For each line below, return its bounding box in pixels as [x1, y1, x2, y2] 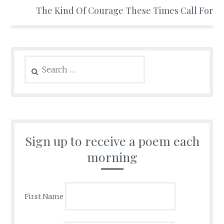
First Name [24, 192, 64, 201]
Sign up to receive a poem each [24, 132, 199, 149]
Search [24, 55, 48, 65]
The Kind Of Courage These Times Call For [35, 4, 213, 16]
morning [86, 148, 137, 165]
